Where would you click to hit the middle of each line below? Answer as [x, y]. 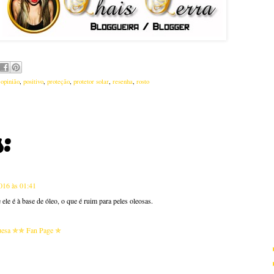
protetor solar [91, 82]
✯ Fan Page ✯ [40, 230]
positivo [33, 82]
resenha [123, 82]
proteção [58, 82]
